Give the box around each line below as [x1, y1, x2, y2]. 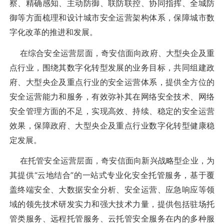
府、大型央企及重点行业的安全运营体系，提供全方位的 [9, 76, 215, 87]
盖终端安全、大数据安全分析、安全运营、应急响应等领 [9, 184, 215, 194]
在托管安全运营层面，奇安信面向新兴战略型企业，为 [9, 155, 215, 165]
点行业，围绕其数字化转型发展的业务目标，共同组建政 [9, 62, 215, 72]
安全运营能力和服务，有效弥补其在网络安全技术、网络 [9, 91, 215, 101]
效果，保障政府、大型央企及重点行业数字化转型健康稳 [9, 120, 215, 130]
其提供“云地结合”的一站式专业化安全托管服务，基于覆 [9, 169, 215, 180]
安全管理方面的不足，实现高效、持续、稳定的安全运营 [9, 105, 215, 116]
